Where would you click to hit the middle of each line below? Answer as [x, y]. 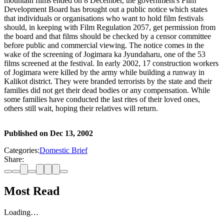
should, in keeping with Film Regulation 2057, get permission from [110, 27]
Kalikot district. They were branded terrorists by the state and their [108, 81]
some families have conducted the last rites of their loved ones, [102, 99]
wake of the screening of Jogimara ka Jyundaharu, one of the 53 [105, 54]
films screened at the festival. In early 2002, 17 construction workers [111, 63]
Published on [27, 133]
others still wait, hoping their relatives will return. [81, 108]
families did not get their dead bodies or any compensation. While [107, 90]
